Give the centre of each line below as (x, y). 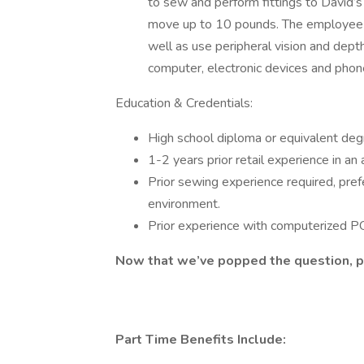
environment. (186, 204)
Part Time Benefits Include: (202, 340)
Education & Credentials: (184, 103)
